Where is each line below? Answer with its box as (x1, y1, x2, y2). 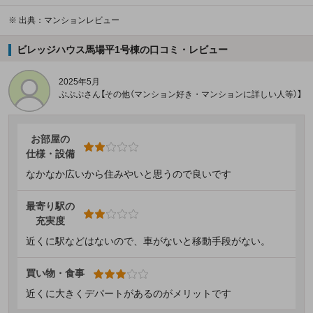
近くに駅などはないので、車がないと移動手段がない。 (26, 235, 270, 247)
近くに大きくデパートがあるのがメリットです (26, 288, 231, 300)
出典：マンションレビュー (19, 15, 119, 26)
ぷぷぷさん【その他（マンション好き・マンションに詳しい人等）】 (59, 89, 302, 100)
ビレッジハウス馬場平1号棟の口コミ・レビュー (16, 44, 228, 56)
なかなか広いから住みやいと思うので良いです (26, 168, 231, 180)
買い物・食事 (26, 268, 85, 279)
